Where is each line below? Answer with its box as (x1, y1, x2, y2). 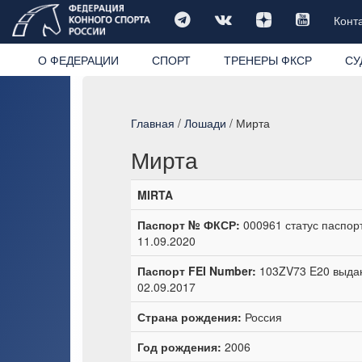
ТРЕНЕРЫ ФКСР (223, 51, 312, 68)
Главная (131, 114, 175, 131)
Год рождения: (137, 338, 221, 355)
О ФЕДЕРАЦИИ (37, 51, 119, 68)
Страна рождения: (137, 308, 242, 325)
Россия (242, 308, 282, 325)
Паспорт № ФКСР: (137, 216, 240, 233)
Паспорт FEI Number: (137, 262, 256, 279)
